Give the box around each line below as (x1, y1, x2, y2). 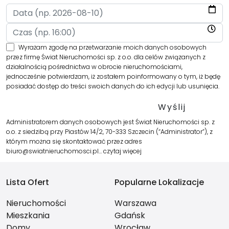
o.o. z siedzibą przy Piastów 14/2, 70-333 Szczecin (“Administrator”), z (6, 127, 213, 136)
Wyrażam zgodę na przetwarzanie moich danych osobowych (18, 42, 207, 52)
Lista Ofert (6, 176, 49, 189)
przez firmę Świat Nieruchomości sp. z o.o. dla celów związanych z (6, 53, 205, 62)
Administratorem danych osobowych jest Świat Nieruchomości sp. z (6, 118, 215, 127)
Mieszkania (6, 210, 50, 222)
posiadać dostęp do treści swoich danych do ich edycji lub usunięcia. (6, 82, 219, 91)
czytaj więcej (103, 147, 142, 156)
